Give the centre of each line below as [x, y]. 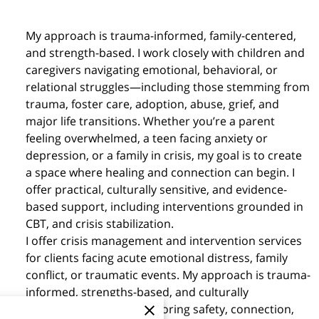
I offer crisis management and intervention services [164, 241]
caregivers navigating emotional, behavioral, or [152, 70]
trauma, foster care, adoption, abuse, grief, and [152, 104]
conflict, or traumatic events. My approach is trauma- [168, 275]
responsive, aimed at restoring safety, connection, [160, 309]
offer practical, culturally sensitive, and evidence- [156, 189]
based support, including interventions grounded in [164, 206]
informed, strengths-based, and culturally [137, 292]
